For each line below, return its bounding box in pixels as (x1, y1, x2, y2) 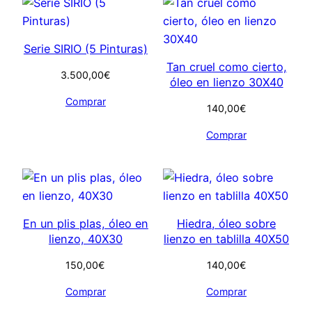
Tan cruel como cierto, (166, 60, 287, 75)
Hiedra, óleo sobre (177, 217, 276, 231)
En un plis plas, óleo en (22, 217, 148, 231)
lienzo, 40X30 (48, 232, 123, 247)
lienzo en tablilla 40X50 (164, 232, 290, 247)
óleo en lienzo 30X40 (169, 75, 283, 90)
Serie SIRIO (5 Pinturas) (23, 42, 148, 56)
